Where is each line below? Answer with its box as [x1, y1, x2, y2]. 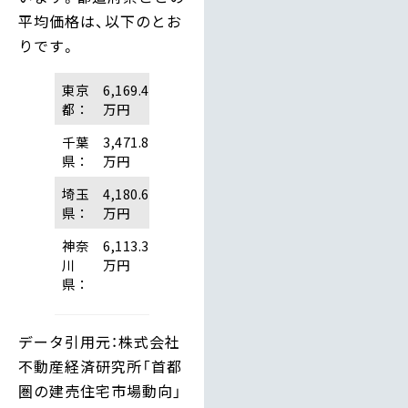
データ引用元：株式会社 [18, 331, 180, 353]
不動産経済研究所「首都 [18, 355, 182, 378]
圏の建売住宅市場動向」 [18, 380, 182, 403]
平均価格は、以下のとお [18, 10, 182, 33]
